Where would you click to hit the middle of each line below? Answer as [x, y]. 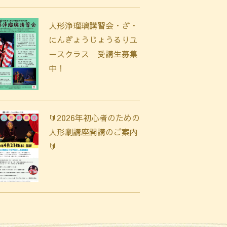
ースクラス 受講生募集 [93, 53]
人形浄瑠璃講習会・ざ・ [93, 25]
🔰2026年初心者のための [94, 118]
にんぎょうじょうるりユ [93, 39]
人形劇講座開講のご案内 [93, 132]
